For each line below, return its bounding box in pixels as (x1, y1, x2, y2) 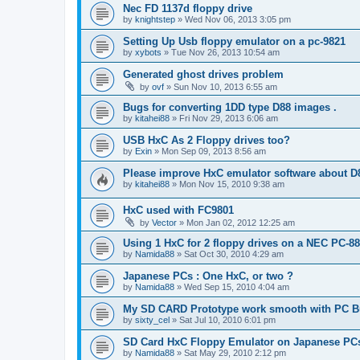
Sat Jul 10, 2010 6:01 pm (179, 315, 276, 325)
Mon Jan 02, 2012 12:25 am (186, 218, 295, 228)
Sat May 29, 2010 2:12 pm (184, 348, 286, 358)
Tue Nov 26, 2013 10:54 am (171, 47, 280, 57)
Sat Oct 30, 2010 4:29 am (184, 249, 284, 260)
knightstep (135, 14, 175, 24)
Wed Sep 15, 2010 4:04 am (184, 282, 289, 292)
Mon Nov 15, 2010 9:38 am (179, 178, 284, 189)
